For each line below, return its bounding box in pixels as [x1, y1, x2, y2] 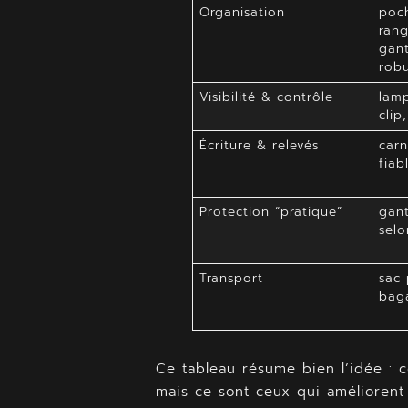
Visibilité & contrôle [199, 87, 333, 107]
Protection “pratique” [199, 201, 342, 221]
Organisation [199, 2, 285, 22]
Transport [199, 268, 263, 288]
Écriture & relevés [199, 135, 319, 155]
